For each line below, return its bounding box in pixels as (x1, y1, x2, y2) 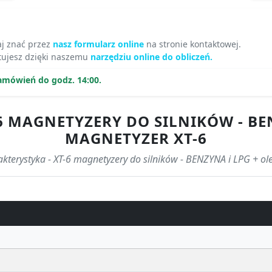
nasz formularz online (53, 38, 146, 50)
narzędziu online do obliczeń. (90, 50, 212, 63)
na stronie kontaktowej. (146, 38, 241, 50)
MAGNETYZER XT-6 (65, 127, 207, 148)
